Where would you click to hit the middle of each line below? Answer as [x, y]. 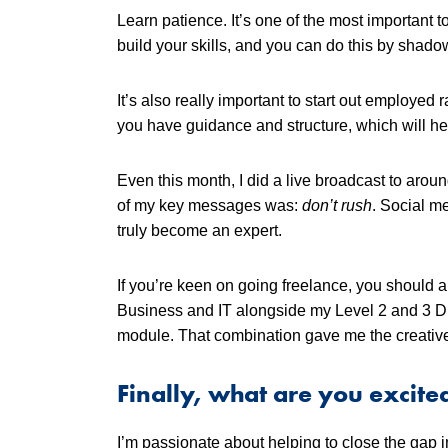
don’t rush [337, 205]
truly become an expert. [200, 230]
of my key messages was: [210, 205]
